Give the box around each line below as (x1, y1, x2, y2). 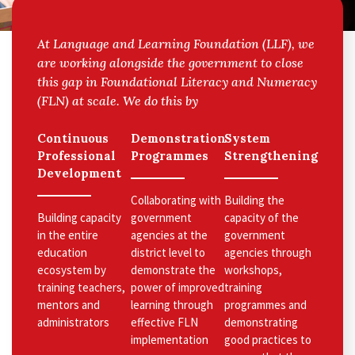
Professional (37, 147, 116, 163)
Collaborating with (131, 192, 221, 208)
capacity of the (224, 209, 299, 225)
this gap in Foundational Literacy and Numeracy (37, 73, 317, 90)
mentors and (37, 296, 100, 312)
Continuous (37, 130, 109, 146)
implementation (131, 331, 208, 347)
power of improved (131, 279, 224, 295)
